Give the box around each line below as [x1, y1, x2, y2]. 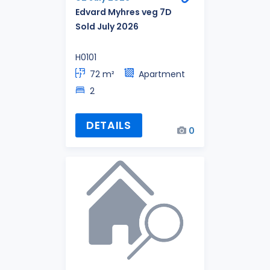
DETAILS [86, 118, 131, 133]
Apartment [139, 68, 185, 81]
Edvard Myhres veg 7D [75, 6, 172, 19]
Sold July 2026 [75, 20, 139, 33]
